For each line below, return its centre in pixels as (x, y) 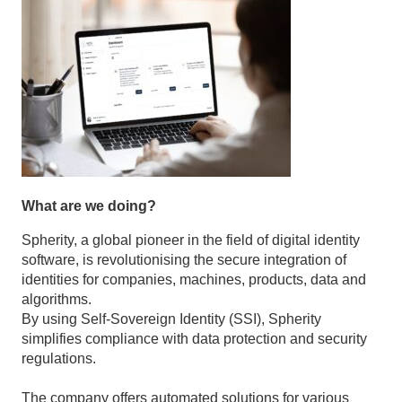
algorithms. (57, 299)
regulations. (59, 358)
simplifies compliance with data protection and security (194, 338)
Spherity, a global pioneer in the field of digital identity (191, 240)
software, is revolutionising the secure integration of (184, 259)
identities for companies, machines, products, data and (194, 279)
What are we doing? (89, 205)
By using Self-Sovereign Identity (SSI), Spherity (171, 319)
